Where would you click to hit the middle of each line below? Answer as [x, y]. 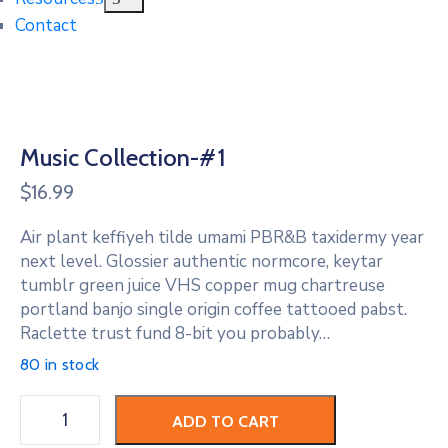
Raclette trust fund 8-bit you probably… [175, 333]
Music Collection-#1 [123, 157]
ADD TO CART [225, 421]
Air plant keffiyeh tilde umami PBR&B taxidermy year [222, 237]
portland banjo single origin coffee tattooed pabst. [213, 309]
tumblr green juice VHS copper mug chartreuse [202, 285]
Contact [46, 25]
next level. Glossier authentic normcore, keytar [201, 261]
